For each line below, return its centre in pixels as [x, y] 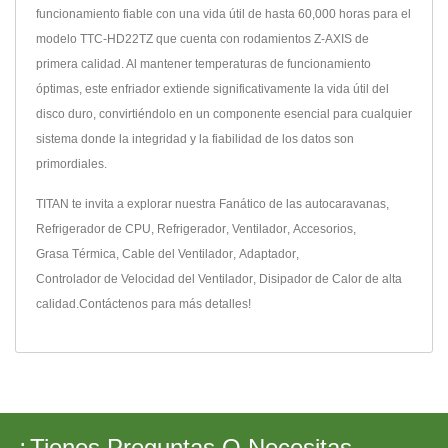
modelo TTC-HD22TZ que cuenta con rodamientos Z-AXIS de [202, 38]
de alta [382, 278]
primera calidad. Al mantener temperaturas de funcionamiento [203, 63]
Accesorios [323, 228]
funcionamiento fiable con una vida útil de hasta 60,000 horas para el [223, 13]
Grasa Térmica [76, 253]
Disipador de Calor [310, 278]
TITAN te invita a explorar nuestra [127, 203]
